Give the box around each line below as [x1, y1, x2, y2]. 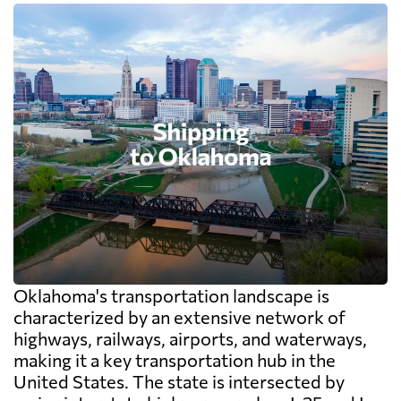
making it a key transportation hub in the [13, 348, 336, 371]
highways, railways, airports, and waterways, [13, 327, 367, 349]
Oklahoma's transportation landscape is [13, 284, 329, 306]
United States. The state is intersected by [13, 370, 345, 392]
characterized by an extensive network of [13, 305, 346, 328]
